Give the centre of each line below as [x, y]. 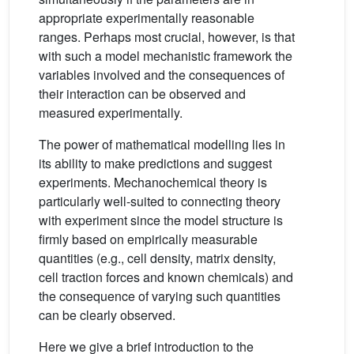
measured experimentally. [111, 113]
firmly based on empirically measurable [148, 239]
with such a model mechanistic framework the [166, 56]
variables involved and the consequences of [162, 75]
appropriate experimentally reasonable [147, 18]
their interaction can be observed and [142, 94]
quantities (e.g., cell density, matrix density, [157, 258]
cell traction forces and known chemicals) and [166, 277]
